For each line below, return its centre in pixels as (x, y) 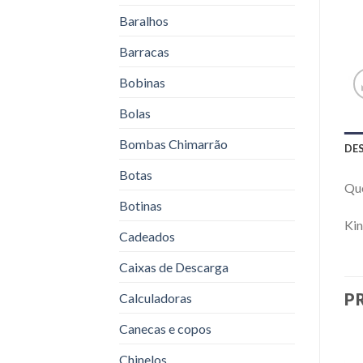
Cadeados (147, 236)
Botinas (141, 205)
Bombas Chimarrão (173, 143)
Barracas (144, 51)
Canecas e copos (165, 328)
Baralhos (144, 20)
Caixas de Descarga (174, 267)
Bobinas (142, 82)
